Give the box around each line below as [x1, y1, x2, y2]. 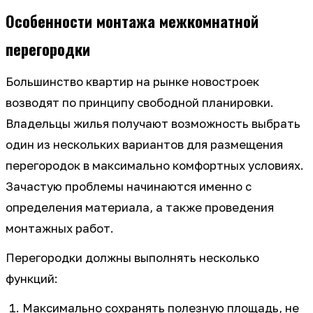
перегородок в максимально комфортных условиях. [6, 158, 304, 173]
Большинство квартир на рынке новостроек [6, 74, 259, 89]
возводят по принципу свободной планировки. [6, 95, 274, 110]
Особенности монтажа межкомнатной [6, 8, 259, 32]
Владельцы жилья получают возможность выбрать [6, 116, 300, 131]
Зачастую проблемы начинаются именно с [6, 179, 252, 194]
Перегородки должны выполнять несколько [6, 250, 259, 265]
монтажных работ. [6, 221, 114, 235]
